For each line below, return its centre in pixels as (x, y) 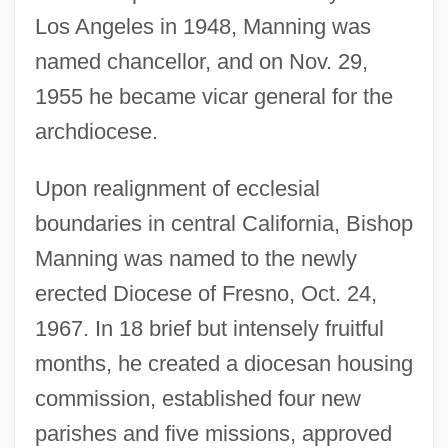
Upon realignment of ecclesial (177, 188)
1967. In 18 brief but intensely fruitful (209, 328)
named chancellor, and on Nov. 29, (201, 61)
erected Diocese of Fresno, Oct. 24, (205, 293)
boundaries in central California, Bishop (223, 223)
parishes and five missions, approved (213, 433)
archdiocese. (96, 131)
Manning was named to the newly (195, 258)
